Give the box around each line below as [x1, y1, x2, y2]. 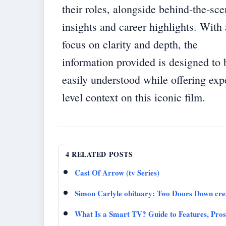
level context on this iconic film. [62, 90, 205, 105]
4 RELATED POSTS [66, 149, 133, 160]
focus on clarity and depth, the [62, 37, 198, 52]
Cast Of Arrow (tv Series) [75, 167, 159, 179]
